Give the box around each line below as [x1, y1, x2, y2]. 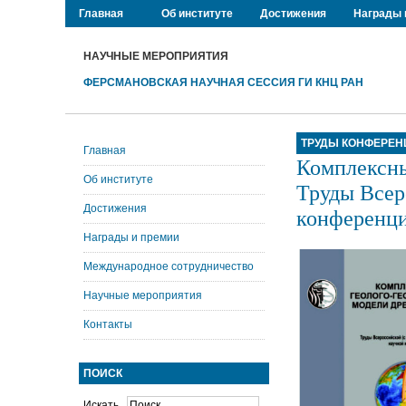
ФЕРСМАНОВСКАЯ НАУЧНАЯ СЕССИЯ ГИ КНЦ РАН [83, 76, 363, 89]
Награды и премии [83, 231, 179, 244]
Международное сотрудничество [83, 260, 254, 273]
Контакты [83, 318, 132, 331]
